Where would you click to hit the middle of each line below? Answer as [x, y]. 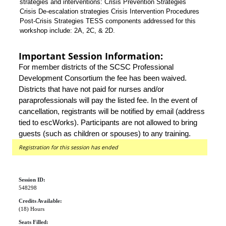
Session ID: [32, 180]
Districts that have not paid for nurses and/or [91, 89]
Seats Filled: [34, 222]
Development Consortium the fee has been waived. [103, 78]
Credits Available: [40, 201]
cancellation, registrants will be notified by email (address [112, 111]
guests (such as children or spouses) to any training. [105, 134]
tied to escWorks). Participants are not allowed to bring [108, 123]
